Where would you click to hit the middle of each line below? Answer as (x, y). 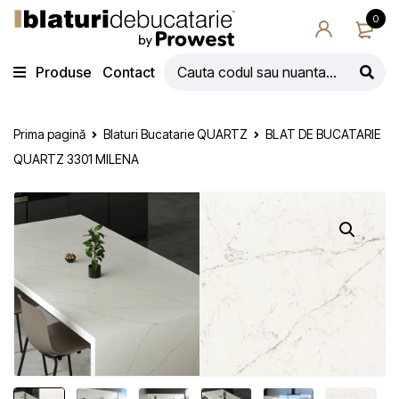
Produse (64, 72)
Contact (129, 72)
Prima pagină (49, 134)
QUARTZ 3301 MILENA (76, 159)
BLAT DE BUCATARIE (323, 134)
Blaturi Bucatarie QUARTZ (175, 134)
